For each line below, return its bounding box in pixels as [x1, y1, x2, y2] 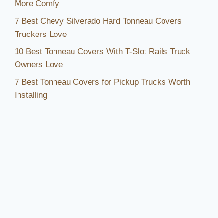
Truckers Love [15, 29, 67, 39]
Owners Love [15, 60, 63, 70]
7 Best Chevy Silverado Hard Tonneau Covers [15, 16, 182, 26]
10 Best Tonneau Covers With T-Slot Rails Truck [15, 47, 190, 56]
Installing [15, 90, 47, 100]
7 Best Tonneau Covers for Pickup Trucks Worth [15, 77, 190, 87]
